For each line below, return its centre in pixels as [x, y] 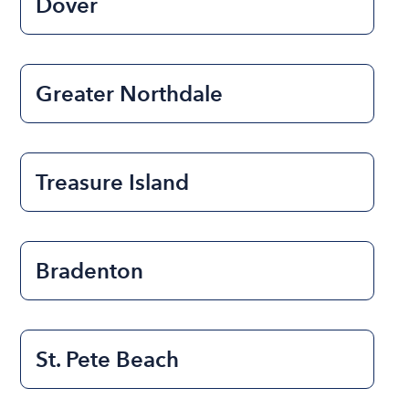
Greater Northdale [130, 93]
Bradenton [90, 270]
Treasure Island [113, 182]
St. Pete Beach [108, 359]
